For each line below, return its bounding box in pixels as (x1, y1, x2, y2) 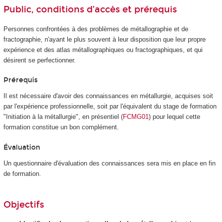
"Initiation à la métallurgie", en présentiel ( (3, 113, 123, 121)
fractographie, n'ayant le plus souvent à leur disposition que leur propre (3, 35, 206, 43)
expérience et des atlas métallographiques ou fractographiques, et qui (3, 46, 203, 54)
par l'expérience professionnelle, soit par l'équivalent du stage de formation (3, 103, 217, 111)
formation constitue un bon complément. (3, 123, 119, 131)
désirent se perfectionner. (3, 56, 76, 64)
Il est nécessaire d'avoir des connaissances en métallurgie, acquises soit (3, 92, 213, 100)
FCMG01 (122, 113, 149, 121)
